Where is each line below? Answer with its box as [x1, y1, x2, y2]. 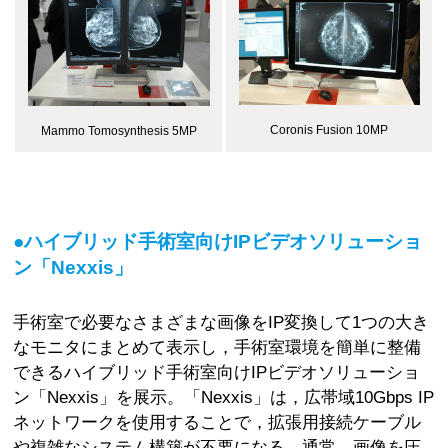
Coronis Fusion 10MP [270, 123, 389, 138]
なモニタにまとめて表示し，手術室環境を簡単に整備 [13, 336, 422, 357]
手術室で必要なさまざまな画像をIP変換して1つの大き [13, 311, 430, 332]
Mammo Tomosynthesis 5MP [40, 123, 197, 138]
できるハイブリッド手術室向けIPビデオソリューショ [13, 361, 421, 382]
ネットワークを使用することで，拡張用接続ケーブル [13, 411, 422, 432]
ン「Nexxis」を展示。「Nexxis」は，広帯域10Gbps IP [13, 386, 435, 407]
